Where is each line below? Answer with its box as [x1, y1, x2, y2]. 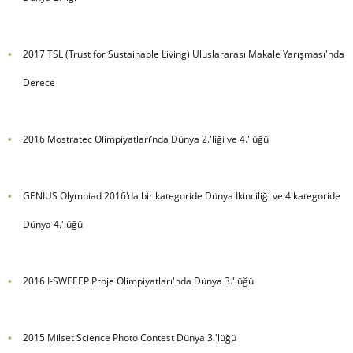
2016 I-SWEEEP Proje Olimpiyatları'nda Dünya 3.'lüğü [22, 274, 254, 288]
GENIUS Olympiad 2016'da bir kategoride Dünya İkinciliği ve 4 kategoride [22, 189, 340, 203]
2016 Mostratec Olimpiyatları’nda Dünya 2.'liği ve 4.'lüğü [22, 132, 269, 147]
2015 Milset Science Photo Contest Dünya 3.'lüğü [22, 331, 236, 345]
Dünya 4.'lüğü [22, 217, 83, 232]
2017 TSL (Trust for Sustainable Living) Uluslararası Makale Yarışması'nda [22, 47, 344, 61]
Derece [22, 76, 55, 90]
